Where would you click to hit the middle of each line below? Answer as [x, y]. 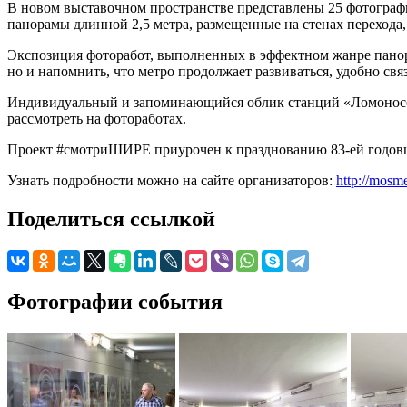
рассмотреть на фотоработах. [97, 118]
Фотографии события [115, 301]
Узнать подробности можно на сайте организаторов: [172, 180]
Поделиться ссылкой [111, 218]
